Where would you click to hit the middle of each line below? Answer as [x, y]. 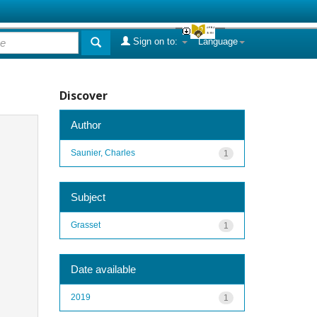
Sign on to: [155, 41]
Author [86, 125]
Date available [103, 269]
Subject [88, 197]
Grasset [85, 225]
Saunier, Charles [103, 152]
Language [218, 41]
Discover [83, 96]
